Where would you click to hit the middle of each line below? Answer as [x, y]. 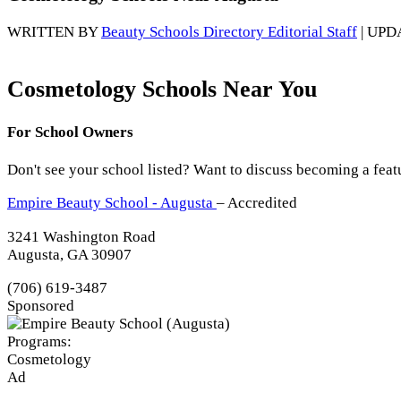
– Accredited [257, 203]
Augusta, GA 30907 [69, 254]
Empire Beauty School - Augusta [112, 203]
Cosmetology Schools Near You [162, 89]
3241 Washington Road [81, 236]
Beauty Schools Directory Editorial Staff [229, 32]
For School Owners [70, 132]
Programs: [39, 341]
